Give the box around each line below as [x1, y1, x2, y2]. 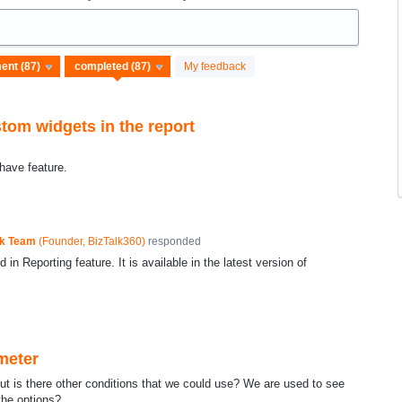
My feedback [184, 60, 246, 74]
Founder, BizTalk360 [41, 234, 142, 248]
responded [144, 234, 201, 248]
